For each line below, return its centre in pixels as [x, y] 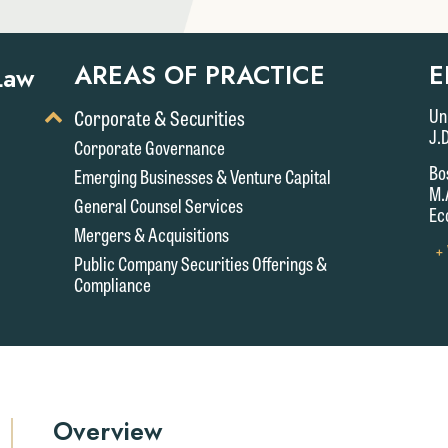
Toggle [64, 114]
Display [66, 135]
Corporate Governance [149, 147]
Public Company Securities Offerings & [200, 263]
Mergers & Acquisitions [151, 234]
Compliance [112, 284]
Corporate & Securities [159, 117]
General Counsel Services [158, 205]
